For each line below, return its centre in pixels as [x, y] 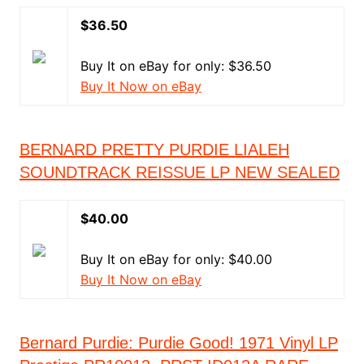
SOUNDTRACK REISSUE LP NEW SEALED [179, 172]
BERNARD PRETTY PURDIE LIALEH [154, 149]
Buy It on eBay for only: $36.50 [175, 66]
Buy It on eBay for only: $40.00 [176, 259]
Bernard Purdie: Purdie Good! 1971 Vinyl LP [178, 343]
